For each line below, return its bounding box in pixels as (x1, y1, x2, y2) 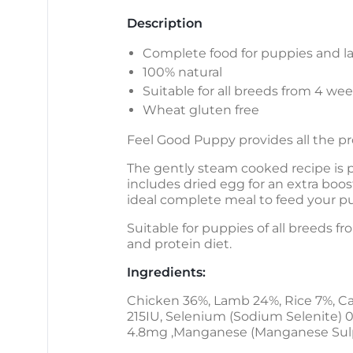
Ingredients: (127, 265, 206, 281)
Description (127, 16, 203, 32)
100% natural (143, 65, 222, 80)
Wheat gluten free (143, 102, 259, 118)
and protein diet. (127, 236, 232, 252)
